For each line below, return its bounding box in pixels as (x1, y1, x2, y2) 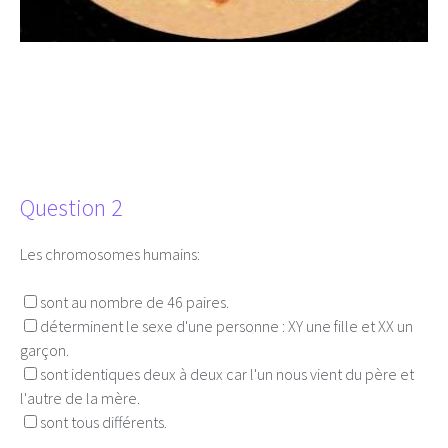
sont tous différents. (40, 412, 167, 432)
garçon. (20, 340, 69, 360)
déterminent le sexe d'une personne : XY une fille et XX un (40, 316, 413, 336)
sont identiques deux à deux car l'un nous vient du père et (40, 364, 414, 384)
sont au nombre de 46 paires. (40, 292, 229, 312)
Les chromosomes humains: (20, 244, 200, 264)
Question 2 (20, 192, 123, 223)
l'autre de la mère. (20, 388, 140, 408)
